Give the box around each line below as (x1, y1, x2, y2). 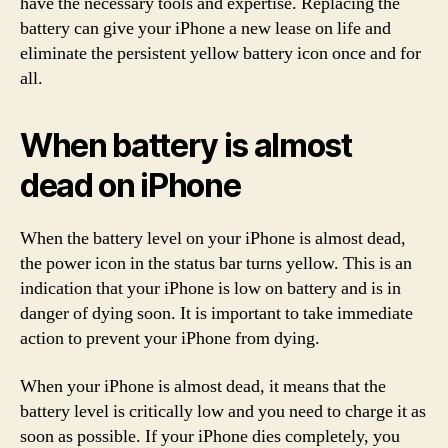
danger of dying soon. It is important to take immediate (20, 302, 413, 325)
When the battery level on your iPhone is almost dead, (20, 227, 406, 250)
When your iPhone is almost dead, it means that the (20, 374, 386, 398)
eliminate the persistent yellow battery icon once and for (20, 42, 421, 65)
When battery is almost (20, 126, 352, 165)
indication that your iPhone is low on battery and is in (20, 277, 401, 300)
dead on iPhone (20, 166, 241, 205)
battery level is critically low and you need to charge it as (20, 399, 426, 423)
